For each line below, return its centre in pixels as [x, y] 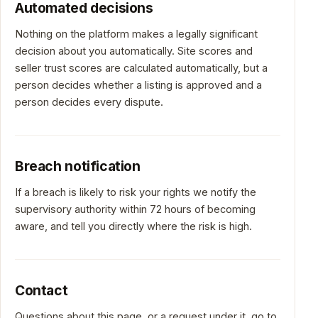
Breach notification [78, 166]
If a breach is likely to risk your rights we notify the [136, 192]
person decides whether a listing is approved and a [138, 85]
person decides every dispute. [89, 102]
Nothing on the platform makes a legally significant [136, 34]
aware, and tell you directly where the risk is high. [133, 226]
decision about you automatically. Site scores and [134, 51]
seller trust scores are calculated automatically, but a [141, 68]
